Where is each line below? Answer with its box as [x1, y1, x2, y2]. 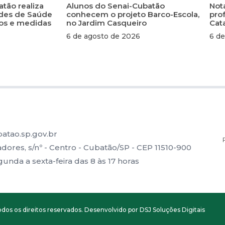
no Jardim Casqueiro [66, 18, 147, 28]
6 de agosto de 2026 [66, 31, 140, 41]
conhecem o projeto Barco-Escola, [66, 9, 199, 19]
